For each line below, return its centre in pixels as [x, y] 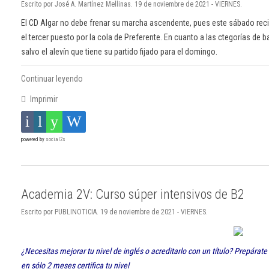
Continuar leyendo [52, 79]
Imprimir [43, 99]
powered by [33, 140]
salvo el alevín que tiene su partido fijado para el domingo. [119, 52]
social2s [56, 140]
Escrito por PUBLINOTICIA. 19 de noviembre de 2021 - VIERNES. [114, 212]
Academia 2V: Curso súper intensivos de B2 [133, 194]
